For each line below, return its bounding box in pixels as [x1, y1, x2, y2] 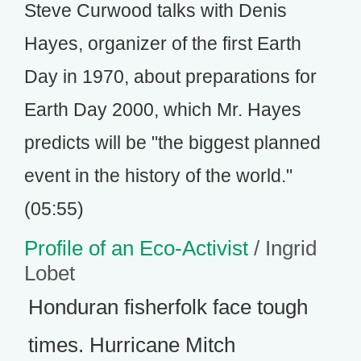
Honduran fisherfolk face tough [28, 295, 308, 319]
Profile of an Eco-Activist [24, 236, 248, 260]
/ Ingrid [248, 236, 317, 260]
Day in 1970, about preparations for [24, 66, 317, 87]
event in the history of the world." [24, 165, 293, 186]
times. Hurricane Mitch [28, 333, 235, 357]
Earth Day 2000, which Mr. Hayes [24, 99, 301, 120]
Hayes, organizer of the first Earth [24, 33, 301, 54]
